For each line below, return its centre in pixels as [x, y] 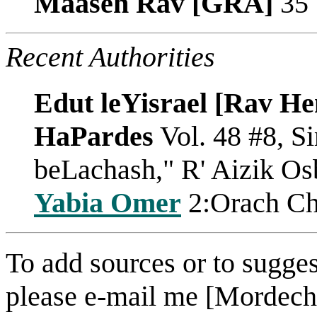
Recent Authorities [110, 57]
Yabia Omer [108, 202]
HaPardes [94, 136]
